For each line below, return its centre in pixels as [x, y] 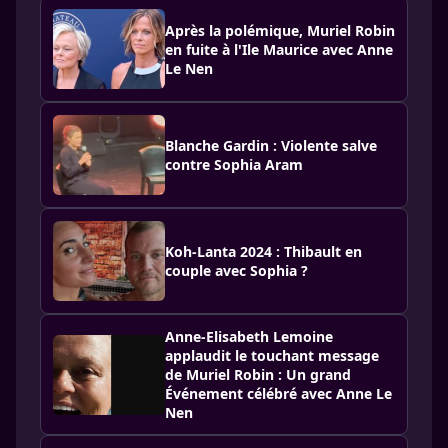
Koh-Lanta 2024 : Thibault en [263, 251]
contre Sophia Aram [234, 164]
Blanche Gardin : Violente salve [271, 145]
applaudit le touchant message [272, 355]
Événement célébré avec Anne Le [278, 393]
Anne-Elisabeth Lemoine [249, 336]
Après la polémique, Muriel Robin [280, 30]
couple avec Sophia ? [236, 270]
